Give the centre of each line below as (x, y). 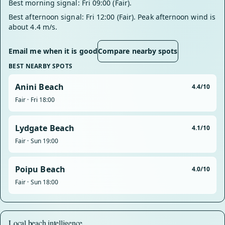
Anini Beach (39, 87)
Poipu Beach (40, 169)
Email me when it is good (53, 51)
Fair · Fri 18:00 (35, 100)
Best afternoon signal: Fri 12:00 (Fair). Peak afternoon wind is (112, 17)
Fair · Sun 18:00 (37, 182)
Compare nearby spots (138, 51)
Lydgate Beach (45, 128)
